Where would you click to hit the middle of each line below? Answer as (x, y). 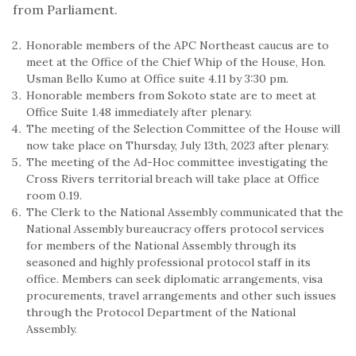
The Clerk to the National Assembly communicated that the (185, 212)
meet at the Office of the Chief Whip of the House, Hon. (176, 62)
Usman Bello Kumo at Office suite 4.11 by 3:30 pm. (157, 78)
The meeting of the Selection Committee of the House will (183, 128)
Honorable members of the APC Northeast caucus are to (178, 45)
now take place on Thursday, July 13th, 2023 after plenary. (178, 145)
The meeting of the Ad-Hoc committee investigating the (177, 162)
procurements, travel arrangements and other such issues (181, 295)
